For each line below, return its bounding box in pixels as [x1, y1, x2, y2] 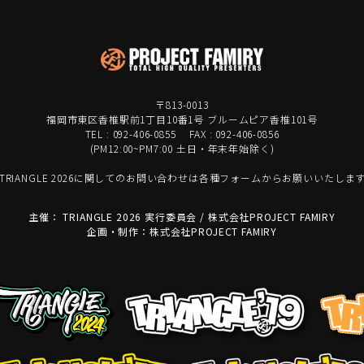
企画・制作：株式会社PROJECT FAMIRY [86, 224, 278, 238]
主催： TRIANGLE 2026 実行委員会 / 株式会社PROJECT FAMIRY [28, 210, 336, 223]
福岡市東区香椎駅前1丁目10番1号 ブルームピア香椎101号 [45, 112, 318, 126]
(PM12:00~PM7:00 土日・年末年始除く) [89, 141, 275, 155]
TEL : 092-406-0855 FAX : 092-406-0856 [84, 127, 279, 141]
